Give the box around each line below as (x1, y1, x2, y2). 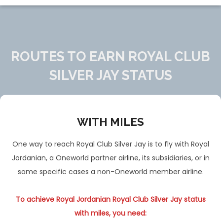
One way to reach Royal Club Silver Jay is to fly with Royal (12, 139, 209, 149)
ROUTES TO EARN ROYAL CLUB (11, 49, 210, 65)
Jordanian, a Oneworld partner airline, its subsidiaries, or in (11, 153, 210, 163)
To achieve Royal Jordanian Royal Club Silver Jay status (15, 194, 206, 205)
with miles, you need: (74, 208, 147, 219)
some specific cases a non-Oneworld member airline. (17, 167, 204, 177)
